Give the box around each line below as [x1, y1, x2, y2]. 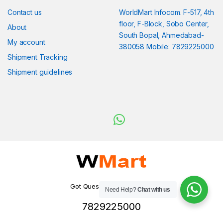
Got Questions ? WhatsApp [70, 182, 153, 191]
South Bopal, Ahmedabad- [119, 31, 204, 40]
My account [7, 38, 45, 47]
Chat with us [137, 186, 170, 193]
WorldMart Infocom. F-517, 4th [119, 8, 214, 17]
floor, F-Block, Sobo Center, [119, 19, 210, 28]
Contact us [7, 8, 42, 17]
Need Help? [105, 186, 138, 193]
